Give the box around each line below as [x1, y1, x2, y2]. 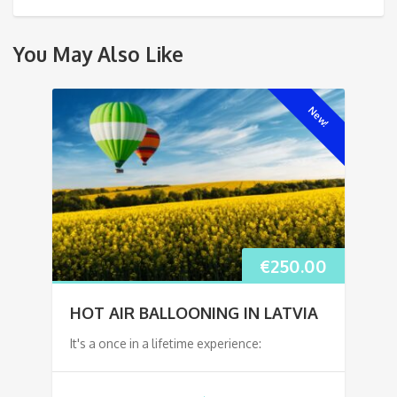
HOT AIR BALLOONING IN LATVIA [70, 302, 318, 323]
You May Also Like [13, 41, 183, 66]
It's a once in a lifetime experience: [70, 335, 261, 351]
